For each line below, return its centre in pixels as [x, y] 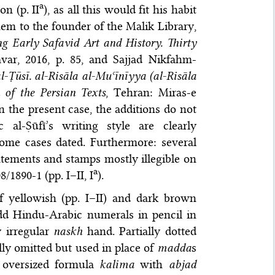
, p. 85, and [80, 60]
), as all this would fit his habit [120, 10]
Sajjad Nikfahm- [155, 60]
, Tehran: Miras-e [151, 93]
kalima [117, 265]
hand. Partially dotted [139, 231]
